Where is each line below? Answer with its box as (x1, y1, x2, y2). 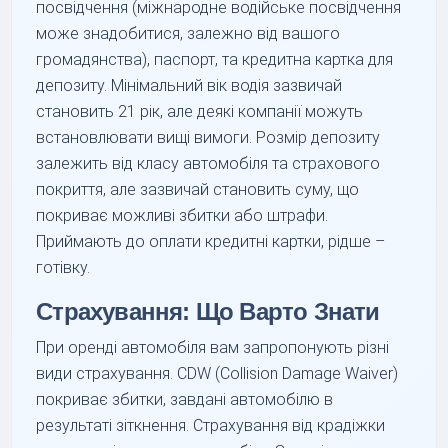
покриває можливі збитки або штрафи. (36, 205, 329, 225)
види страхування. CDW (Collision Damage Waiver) (36, 363, 399, 383)
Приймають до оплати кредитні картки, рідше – (36, 231, 386, 251)
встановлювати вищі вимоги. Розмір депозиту (36, 127, 381, 147)
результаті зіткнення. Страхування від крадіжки (36, 415, 386, 435)
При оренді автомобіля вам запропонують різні (36, 337, 390, 357)
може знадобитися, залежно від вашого (36, 23, 341, 43)
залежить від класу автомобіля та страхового (36, 153, 381, 173)
